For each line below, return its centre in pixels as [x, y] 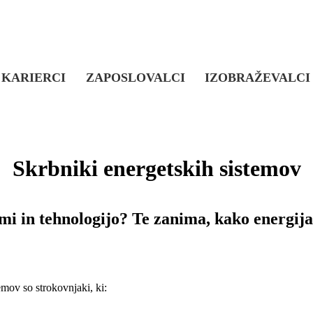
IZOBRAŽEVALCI [258, 77]
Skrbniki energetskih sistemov [156, 168]
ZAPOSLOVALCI [135, 77]
